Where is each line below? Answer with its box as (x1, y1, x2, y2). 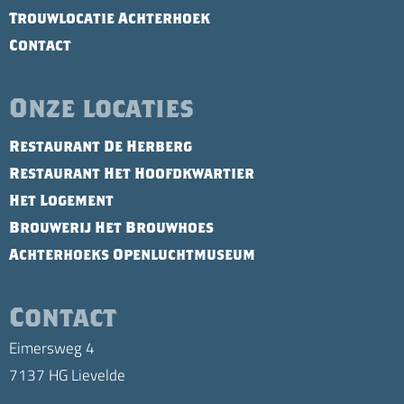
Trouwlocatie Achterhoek (9, 9, 210, 27)
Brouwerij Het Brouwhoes (9, 218, 214, 236)
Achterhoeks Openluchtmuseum (9, 245, 255, 263)
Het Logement (9, 191, 114, 209)
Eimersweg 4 (9, 337, 95, 358)
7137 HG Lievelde (9, 364, 125, 385)
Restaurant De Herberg (9, 137, 192, 155)
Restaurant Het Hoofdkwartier (9, 164, 254, 182)
